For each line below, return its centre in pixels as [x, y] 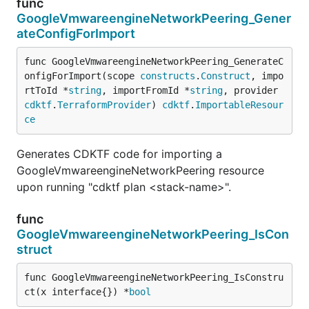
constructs [168, 76]
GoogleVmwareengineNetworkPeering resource [140, 170]
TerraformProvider [104, 104]
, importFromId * [146, 90]
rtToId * [46, 90]
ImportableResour [239, 104]
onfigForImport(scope [82, 76]
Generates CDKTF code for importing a [119, 153]
